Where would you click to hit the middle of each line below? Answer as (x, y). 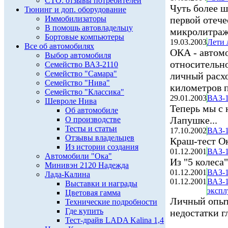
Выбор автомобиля (78, 55)
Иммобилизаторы (76, 19)
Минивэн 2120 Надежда (87, 165)
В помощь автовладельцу (89, 28)
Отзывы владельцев (100, 138)
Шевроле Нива (71, 101)
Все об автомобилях (59, 46)
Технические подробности (111, 202)
